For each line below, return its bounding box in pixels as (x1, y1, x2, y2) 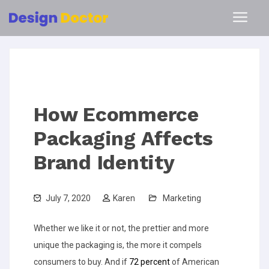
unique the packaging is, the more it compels (34, 240, 202, 250)
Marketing (163, 193, 201, 203)
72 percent (129, 257, 170, 267)
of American (170, 257, 219, 267)
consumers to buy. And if (34, 257, 129, 267)
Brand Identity (34, 151, 175, 174)
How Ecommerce (34, 103, 199, 126)
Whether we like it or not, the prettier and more (34, 223, 209, 233)
